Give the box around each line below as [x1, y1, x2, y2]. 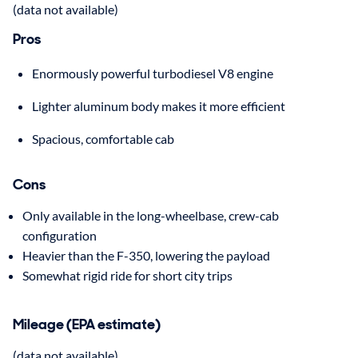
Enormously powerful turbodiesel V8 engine [32, 66, 273, 82]
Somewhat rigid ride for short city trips [22, 268, 233, 284]
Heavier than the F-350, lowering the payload [22, 248, 270, 264]
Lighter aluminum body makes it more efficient [32, 98, 285, 114]
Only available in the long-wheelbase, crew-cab [22, 208, 279, 224]
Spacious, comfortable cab [32, 131, 174, 147]
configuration [22, 228, 97, 244]
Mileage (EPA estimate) [13, 315, 161, 335]
